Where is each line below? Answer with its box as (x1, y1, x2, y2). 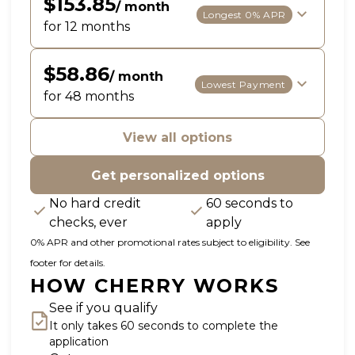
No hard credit (49, 196, 141, 211)
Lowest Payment (200, 78, 286, 90)
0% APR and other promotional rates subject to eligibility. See (30, 236, 310, 248)
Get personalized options (90, 168, 265, 183)
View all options (123, 130, 232, 145)
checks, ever (49, 215, 128, 230)
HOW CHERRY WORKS (30, 274, 279, 297)
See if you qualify (49, 300, 158, 315)
